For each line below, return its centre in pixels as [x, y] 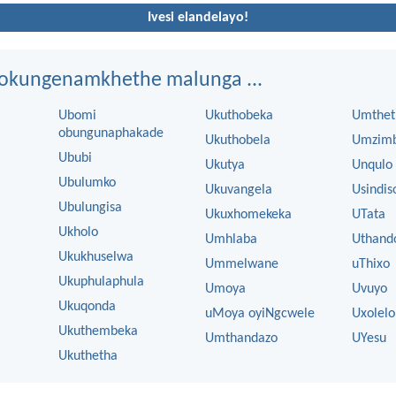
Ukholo [78, 233]
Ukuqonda [87, 307]
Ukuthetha [88, 357]
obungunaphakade [111, 134]
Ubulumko [87, 183]
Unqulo [372, 166]
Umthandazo [241, 339]
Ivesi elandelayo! [198, 17]
